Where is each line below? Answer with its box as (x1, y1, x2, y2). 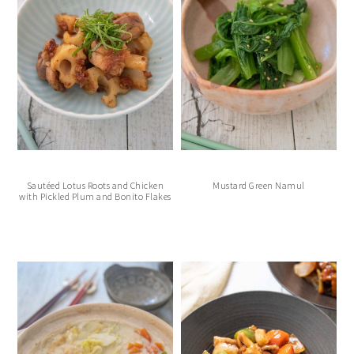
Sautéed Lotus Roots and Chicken (26, 179, 164, 191)
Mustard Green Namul (213, 179, 305, 191)
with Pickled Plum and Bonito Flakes (19, 190, 171, 202)
